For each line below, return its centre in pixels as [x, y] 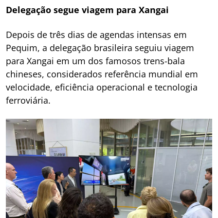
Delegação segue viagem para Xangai [87, 9]
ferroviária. [28, 100]
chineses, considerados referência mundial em [102, 74]
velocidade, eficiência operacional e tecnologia [102, 87]
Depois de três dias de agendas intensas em [96, 34]
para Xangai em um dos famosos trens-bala [95, 61]
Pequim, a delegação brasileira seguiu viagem [100, 47]
